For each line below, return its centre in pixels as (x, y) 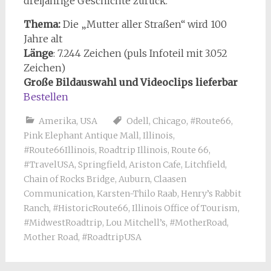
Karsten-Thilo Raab (137, 193)
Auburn (134, 179)
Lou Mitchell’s (135, 222)
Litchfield (204, 164)
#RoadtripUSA (111, 237)
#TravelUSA (49, 164)
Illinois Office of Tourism (184, 208)
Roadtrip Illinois (133, 150)
